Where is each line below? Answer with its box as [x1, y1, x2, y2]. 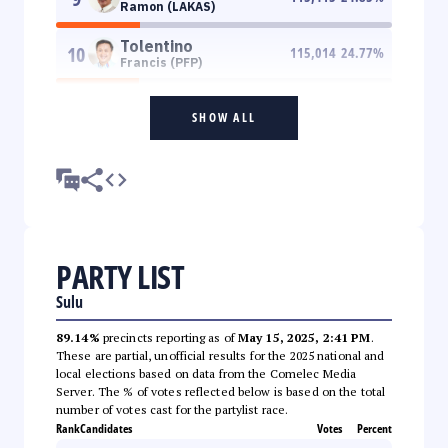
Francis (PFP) [120, 54, 202, 70]
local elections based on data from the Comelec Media [56, 365, 357, 381]
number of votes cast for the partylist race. [56, 401, 289, 417]
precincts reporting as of [99, 329, 238, 345]
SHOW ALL [192, 108, 256, 126]
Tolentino [120, 35, 193, 56]
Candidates [80, 419, 132, 437]
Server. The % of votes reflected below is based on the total [56, 383, 386, 399]
